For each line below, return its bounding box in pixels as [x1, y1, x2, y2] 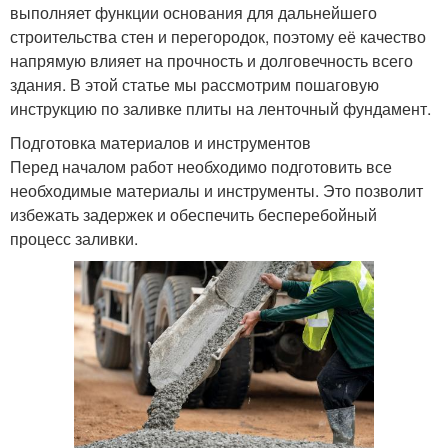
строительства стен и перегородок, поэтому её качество [10, 25, 426, 48]
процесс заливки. [10, 227, 138, 250]
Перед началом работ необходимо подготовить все [10, 155, 392, 178]
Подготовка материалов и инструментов [10, 131, 311, 154]
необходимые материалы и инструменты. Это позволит [10, 179, 423, 202]
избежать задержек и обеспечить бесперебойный [10, 203, 377, 226]
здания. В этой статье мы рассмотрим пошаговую [10, 73, 379, 96]
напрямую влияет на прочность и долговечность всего [10, 49, 413, 72]
